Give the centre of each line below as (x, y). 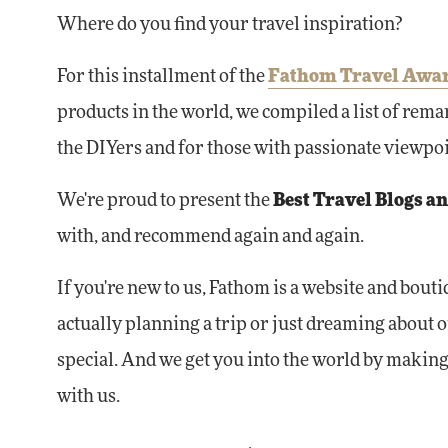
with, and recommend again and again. (210, 237)
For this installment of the (162, 77)
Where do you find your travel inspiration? (229, 25)
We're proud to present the (165, 201)
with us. (88, 397)
